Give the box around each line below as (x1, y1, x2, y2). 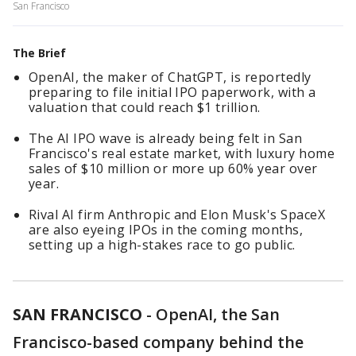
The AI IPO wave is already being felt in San (29, 130, 303, 147)
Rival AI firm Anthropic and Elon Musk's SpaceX (29, 206, 326, 223)
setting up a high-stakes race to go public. (29, 236, 296, 253)
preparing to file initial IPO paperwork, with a (29, 83, 316, 101)
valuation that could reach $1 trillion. (29, 99, 261, 116)
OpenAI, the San (156, 304, 280, 325)
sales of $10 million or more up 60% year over (29, 160, 318, 177)
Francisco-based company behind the (13, 331, 304, 353)
